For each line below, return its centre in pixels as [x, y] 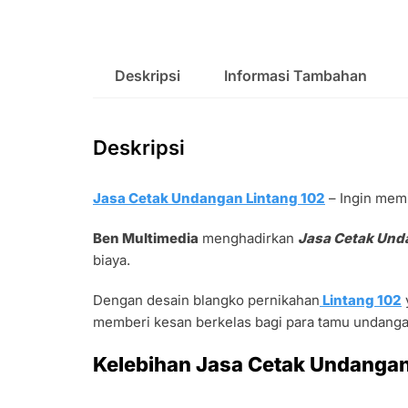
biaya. [112, 260]
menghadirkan [248, 238]
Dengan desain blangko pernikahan [206, 300]
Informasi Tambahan [296, 75]
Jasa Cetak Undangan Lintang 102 [209, 198]
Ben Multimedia [146, 238]
